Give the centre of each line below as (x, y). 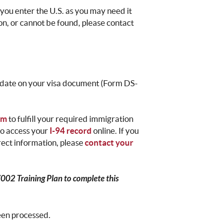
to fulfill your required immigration (70, 119)
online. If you (115, 131)
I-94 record (71, 131)
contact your (109, 143)
